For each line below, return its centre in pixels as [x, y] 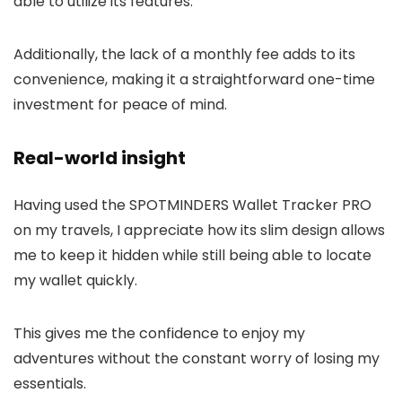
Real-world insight [100, 158]
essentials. [50, 384]
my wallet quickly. [75, 281]
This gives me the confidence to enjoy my [159, 334]
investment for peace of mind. [120, 105]
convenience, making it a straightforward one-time [194, 80]
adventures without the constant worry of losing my [197, 359]
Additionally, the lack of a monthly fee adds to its [184, 55]
